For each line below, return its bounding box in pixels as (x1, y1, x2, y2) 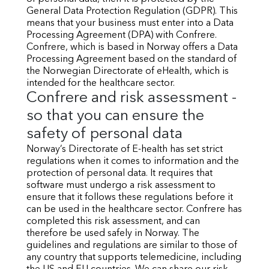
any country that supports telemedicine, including (26, 253, 241, 262)
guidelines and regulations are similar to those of (26, 241, 237, 250)
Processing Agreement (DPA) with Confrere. (26, 31, 217, 40)
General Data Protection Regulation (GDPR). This (26, 7, 238, 16)
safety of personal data (26, 127, 183, 142)
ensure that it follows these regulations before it (26, 193, 233, 202)
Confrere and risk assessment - (26, 91, 237, 106)
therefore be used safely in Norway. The (26, 229, 199, 238)
